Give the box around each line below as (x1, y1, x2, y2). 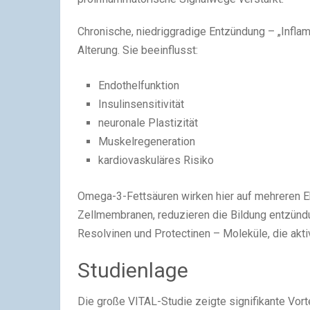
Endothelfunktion (98, 79, 180, 93)
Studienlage (77, 258, 188, 283)
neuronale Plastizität (98, 116, 199, 130)
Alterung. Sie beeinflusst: (77, 44, 198, 57)
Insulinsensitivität (98, 98, 185, 111)
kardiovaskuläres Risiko (98, 154, 215, 167)
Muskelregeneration (98, 135, 196, 149)
